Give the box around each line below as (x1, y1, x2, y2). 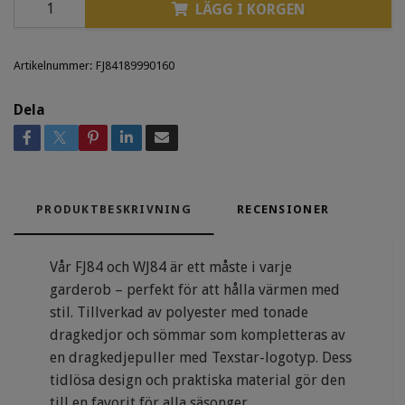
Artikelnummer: (14, 59, 92, 73)
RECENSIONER (237, 202, 330, 217)
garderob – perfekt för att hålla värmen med (50, 281, 340, 299)
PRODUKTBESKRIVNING (36, 202, 193, 217)
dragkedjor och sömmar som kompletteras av (50, 326, 345, 344)
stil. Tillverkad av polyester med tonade (50, 304, 308, 322)
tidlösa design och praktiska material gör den (50, 372, 345, 390)
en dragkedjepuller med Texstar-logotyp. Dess (50, 349, 352, 367)
